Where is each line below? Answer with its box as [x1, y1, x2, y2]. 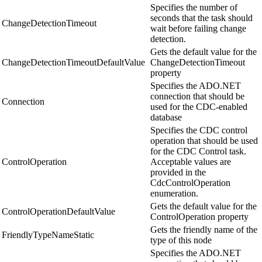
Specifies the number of [150, 2, 237, 13]
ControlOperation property [150, 212, 249, 222]
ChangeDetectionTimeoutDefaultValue [2, 57, 145, 68]
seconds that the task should [150, 13, 253, 23]
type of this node [150, 235, 212, 246]
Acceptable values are [150, 157, 231, 167]
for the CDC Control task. [150, 146, 246, 157]
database [150, 112, 182, 123]
